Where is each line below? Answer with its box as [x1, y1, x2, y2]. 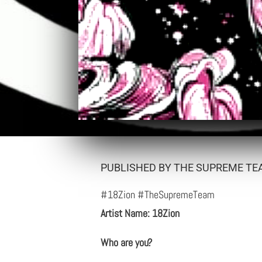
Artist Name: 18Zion [101, 206, 180, 220]
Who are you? [101, 235, 152, 249]
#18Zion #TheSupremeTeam [101, 187, 215, 201]
